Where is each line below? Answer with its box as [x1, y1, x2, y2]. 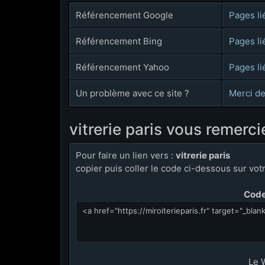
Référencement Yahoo [76, 62, 170, 73]
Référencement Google [76, 9, 174, 21]
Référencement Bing [76, 35, 163, 47]
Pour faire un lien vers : [76, 150, 176, 161]
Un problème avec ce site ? [76, 88, 190, 99]
